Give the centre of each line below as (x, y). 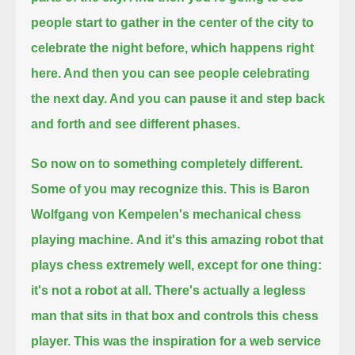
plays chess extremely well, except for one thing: (177, 265)
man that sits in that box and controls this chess (175, 315)
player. (51, 341)
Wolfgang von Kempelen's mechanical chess (166, 214)
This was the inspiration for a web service (198, 341)
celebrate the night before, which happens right (173, 48)
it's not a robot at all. (92, 290)
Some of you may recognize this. (129, 189)
